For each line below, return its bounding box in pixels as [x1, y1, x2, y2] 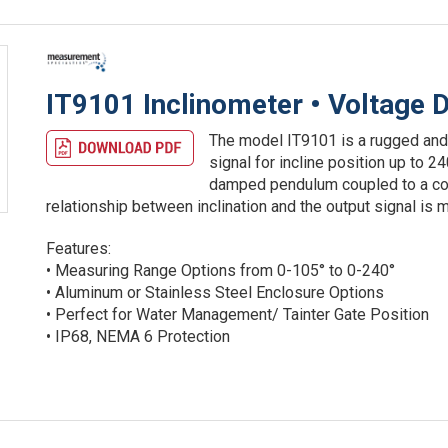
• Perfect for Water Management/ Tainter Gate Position [46, 304, 430, 324]
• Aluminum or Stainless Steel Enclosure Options [46, 282, 385, 302]
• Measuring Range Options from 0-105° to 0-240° [46, 260, 396, 280]
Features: [46, 238, 112, 258]
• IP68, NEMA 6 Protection [46, 326, 231, 346]
